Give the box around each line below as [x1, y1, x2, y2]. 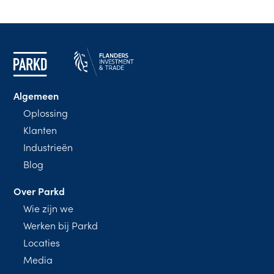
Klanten [23, 122, 57, 136]
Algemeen [13, 88, 59, 102]
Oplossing [23, 105, 68, 119]
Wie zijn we [23, 201, 74, 215]
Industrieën [23, 139, 73, 154]
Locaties [23, 235, 61, 249]
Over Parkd [13, 183, 65, 198]
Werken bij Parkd [23, 218, 98, 232]
